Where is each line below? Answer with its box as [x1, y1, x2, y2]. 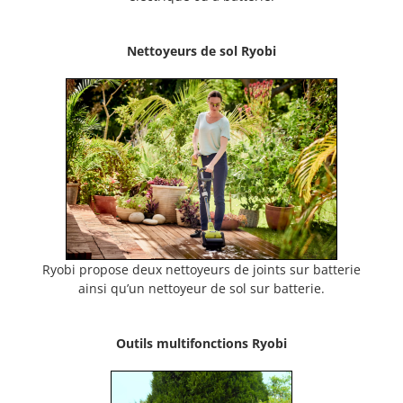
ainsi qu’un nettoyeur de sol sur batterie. [78, 279, 325, 297]
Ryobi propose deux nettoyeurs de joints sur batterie [42, 260, 361, 278]
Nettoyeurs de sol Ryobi [127, 42, 276, 60]
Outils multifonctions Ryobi [116, 334, 287, 352]
